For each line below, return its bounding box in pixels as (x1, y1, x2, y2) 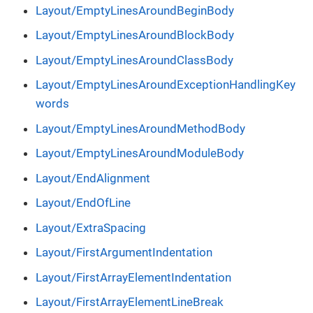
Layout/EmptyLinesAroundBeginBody (36, 3, 234, 17)
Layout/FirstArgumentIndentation (36, 245, 212, 260)
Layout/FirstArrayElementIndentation (36, 270, 231, 284)
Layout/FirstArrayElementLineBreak (36, 295, 224, 310)
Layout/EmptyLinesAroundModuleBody (36, 146, 244, 161)
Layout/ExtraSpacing (36, 220, 146, 235)
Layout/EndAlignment (36, 170, 150, 185)
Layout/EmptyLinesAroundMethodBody (36, 121, 245, 136)
